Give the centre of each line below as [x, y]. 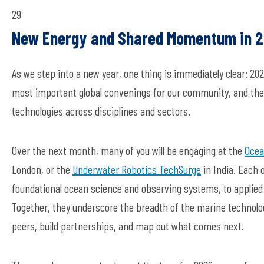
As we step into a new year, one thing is [93, 73]
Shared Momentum [177, 38]
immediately [199, 73]
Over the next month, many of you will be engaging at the [128, 150]
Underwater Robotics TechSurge [137, 169]
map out [152, 226]
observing [161, 188]
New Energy [49, 38]
